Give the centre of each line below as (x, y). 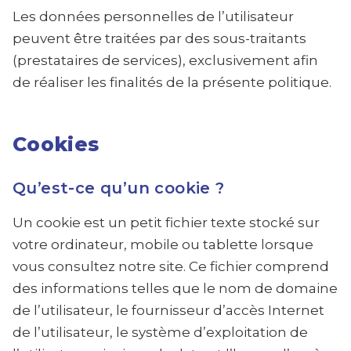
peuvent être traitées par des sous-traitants (159, 38)
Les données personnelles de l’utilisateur (153, 16)
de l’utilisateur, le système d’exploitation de (160, 332)
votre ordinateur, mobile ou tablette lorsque (163, 244)
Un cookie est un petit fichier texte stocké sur (166, 223)
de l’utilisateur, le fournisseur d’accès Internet (168, 310)
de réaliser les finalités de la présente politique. (172, 82)
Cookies (56, 144)
